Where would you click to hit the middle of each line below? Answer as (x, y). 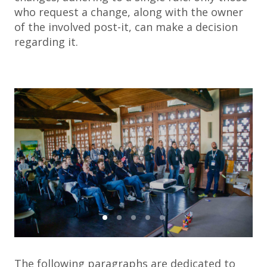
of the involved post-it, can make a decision (126, 27)
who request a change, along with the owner (129, 12)
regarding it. (46, 42)
